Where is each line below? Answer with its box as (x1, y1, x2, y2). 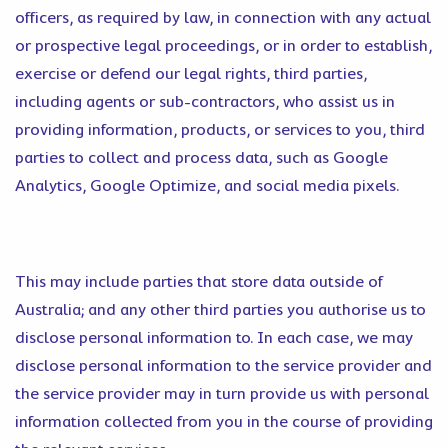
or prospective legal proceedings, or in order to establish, (15, 37, 432, 55)
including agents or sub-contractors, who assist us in (15, 93, 395, 111)
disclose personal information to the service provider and (15, 357, 432, 375)
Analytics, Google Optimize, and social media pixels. (15, 177, 399, 195)
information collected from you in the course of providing (15, 413, 433, 431)
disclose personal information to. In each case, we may (15, 329, 413, 347)
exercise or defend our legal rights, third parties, (15, 65, 367, 83)
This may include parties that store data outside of (15, 273, 383, 291)
